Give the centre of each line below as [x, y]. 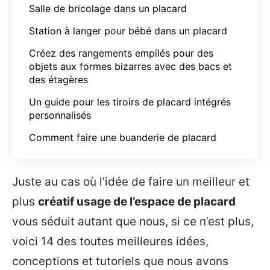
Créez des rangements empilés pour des [121, 53]
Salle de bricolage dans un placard [108, 8]
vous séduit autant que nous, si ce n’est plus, [133, 221]
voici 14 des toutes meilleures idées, [110, 241]
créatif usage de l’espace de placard [137, 202]
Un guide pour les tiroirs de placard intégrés [130, 102]
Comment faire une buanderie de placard [123, 137]
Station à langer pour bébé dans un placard [128, 30]
